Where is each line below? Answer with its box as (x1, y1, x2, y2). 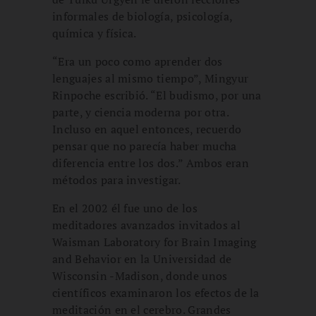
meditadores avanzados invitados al (52, 217, 241, 233)
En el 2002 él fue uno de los (52, 200, 197, 216)
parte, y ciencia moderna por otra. (52, 104, 229, 120)
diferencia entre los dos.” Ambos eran (52, 154, 249, 171)
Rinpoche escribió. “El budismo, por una (52, 87, 262, 103)
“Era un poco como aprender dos (52, 53, 223, 69)
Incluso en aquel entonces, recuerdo (52, 121, 242, 137)
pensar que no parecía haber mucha (52, 138, 237, 154)
